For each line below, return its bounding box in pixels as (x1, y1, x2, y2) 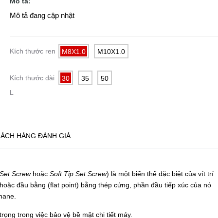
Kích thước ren (9, 47, 55, 55)
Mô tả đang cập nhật (9, 11, 74, 19)
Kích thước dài (9, 73, 54, 82)
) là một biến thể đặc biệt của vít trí (107, 169, 214, 178)
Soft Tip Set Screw (50, 169, 107, 178)
